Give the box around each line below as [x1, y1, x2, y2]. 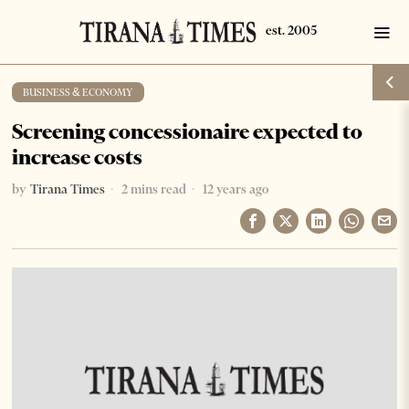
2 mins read [119, 181, 187, 197]
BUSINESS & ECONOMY [23, 86, 134, 99]
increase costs [12, 144, 143, 170]
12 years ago [200, 181, 269, 197]
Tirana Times [30, 181, 106, 197]
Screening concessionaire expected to [12, 119, 363, 144]
